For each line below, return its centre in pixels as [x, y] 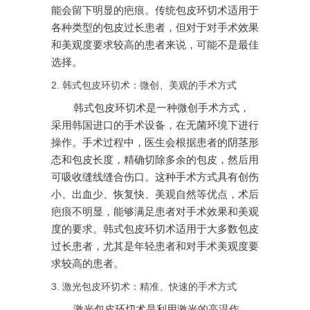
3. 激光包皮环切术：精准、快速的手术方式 [144, 287]
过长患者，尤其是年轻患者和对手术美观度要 [155, 247]
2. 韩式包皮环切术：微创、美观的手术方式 [144, 85]
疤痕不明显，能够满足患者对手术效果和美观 [155, 212]
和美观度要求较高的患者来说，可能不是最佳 [155, 45]
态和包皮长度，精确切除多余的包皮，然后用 [155, 160]
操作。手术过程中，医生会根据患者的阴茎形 [155, 143]
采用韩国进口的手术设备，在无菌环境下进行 [155, 126]
